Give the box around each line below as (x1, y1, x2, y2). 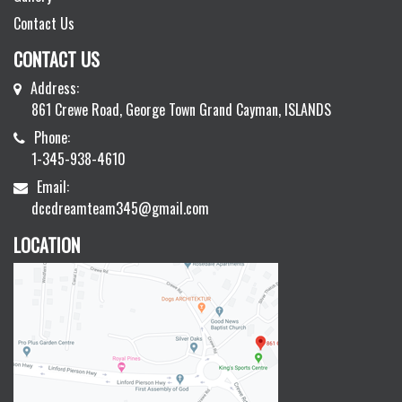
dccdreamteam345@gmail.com (31, 197, 209, 220)
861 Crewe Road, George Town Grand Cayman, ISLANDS (31, 99, 331, 121)
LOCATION (13, 231, 80, 258)
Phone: (34, 127, 70, 149)
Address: (31, 77, 79, 100)
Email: (37, 176, 69, 198)
